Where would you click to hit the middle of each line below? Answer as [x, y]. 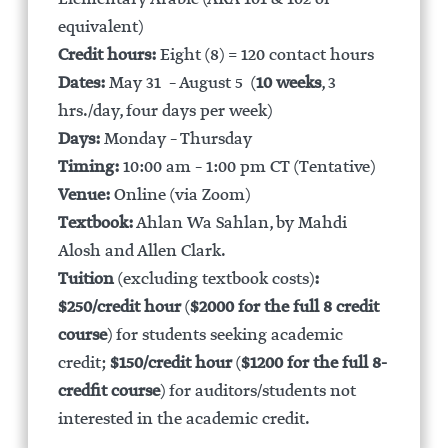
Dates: [81, 83]
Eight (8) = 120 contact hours [264, 55]
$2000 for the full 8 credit [284, 307]
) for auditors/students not [257, 391]
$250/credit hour [119, 307]
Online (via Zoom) [179, 195]
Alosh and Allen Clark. [141, 251]
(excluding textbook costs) [215, 279]
